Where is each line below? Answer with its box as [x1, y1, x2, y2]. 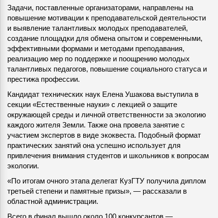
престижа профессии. [7, 75, 80, 84]
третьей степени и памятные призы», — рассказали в [7, 187, 187, 196]
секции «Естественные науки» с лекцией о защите [7, 100, 177, 109]
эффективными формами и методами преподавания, [7, 44, 184, 53]
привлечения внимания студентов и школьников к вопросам [7, 151, 209, 160]
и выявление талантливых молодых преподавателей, [7, 24, 188, 33]
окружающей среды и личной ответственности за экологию [7, 110, 206, 119]
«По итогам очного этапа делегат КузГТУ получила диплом [7, 177, 206, 185]
